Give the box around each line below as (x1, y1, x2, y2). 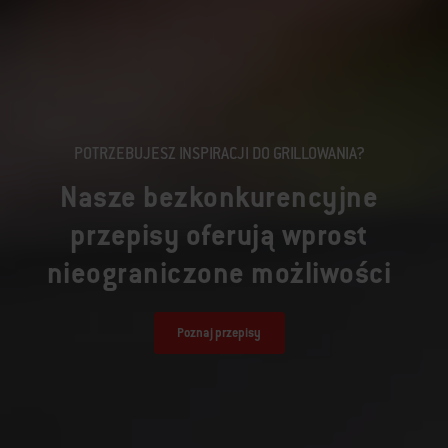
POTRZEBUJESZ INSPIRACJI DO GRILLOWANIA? (73, 142, 365, 164)
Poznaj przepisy (177, 325, 261, 342)
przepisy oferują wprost (70, 215, 368, 253)
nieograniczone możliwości (46, 253, 392, 291)
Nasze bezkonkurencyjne (60, 177, 378, 215)
